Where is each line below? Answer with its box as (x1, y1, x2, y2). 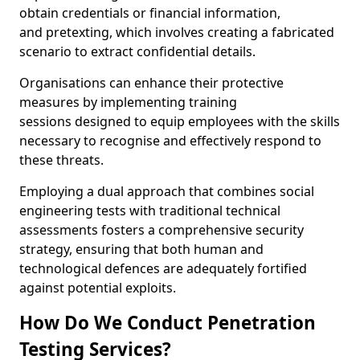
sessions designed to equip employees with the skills (19, 112, 340, 130)
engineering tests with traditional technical (19, 202, 280, 219)
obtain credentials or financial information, (19, 4, 280, 22)
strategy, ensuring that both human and (19, 240, 264, 258)
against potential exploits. (19, 279, 176, 297)
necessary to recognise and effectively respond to (19, 132, 321, 149)
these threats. (19, 151, 104, 169)
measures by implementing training (19, 93, 237, 111)
